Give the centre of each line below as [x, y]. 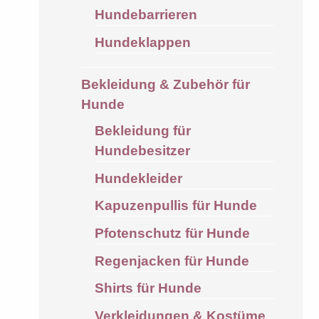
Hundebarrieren [146, 15]
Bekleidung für [142, 131]
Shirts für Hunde [148, 288]
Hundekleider [138, 178]
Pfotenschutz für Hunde [172, 233]
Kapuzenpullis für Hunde [176, 206]
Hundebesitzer [142, 151]
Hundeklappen [142, 42]
